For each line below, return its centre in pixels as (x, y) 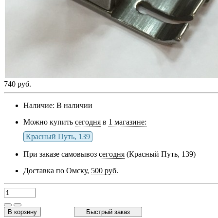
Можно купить (49, 122)
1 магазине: (127, 122)
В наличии (74, 106)
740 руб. (18, 84)
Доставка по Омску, (57, 171)
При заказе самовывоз (61, 154)
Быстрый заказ (108, 212)
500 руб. (105, 171)
